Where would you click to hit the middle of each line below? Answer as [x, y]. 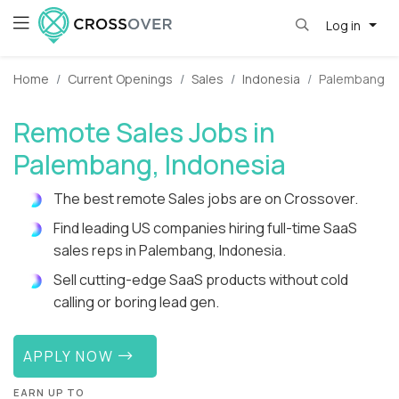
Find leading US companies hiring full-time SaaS [205, 228]
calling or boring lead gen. [136, 302]
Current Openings [120, 79]
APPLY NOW [71, 356]
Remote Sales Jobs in [144, 133]
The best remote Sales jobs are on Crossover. [206, 199]
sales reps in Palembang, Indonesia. [170, 251]
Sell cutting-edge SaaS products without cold [201, 280]
